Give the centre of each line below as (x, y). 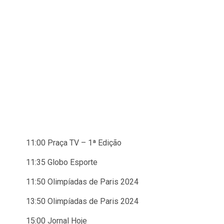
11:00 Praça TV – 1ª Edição (74, 143)
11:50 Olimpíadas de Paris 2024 (82, 182)
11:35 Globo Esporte (62, 162)
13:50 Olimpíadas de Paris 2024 (82, 201)
